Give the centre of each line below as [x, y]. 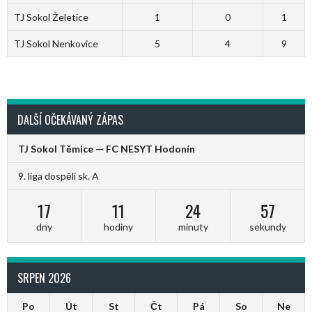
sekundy [267, 226]
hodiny [118, 226]
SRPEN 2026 [44, 278]
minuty [193, 226]
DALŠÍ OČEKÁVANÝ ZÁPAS [70, 120]
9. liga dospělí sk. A [58, 175]
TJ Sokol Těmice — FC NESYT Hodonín [107, 148]
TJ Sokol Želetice [51, 17]
